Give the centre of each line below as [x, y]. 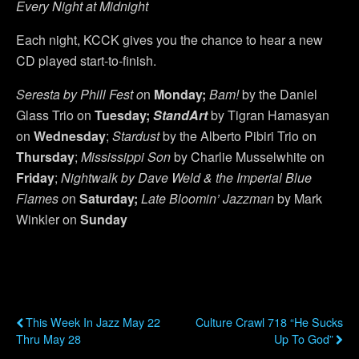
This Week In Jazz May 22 [93, 321]
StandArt [180, 115]
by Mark [298, 198]
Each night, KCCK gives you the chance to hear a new [169, 39]
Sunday [104, 219]
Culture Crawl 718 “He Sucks [269, 321]
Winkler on [48, 219]
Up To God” [304, 338]
